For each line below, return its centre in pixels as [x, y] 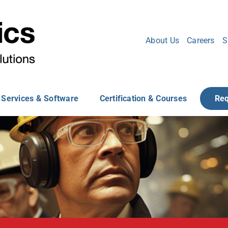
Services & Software [40, 98]
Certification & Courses [143, 98]
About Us [163, 40]
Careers [201, 40]
